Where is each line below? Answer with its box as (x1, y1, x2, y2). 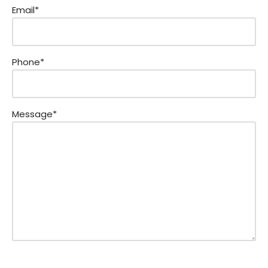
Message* (12, 108, 57, 121)
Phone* (12, 56, 44, 69)
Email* (12, 4, 39, 17)
